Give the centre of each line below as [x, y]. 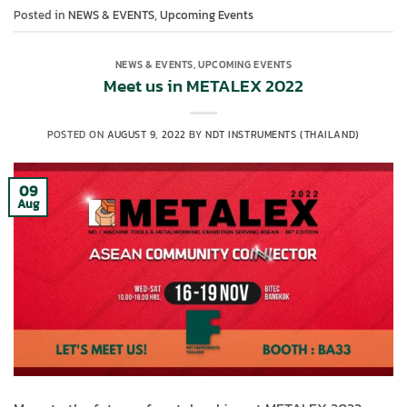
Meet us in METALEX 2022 [203, 85]
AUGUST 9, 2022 [146, 134]
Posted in [41, 15]
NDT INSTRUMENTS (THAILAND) [283, 134]
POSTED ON [77, 134]
